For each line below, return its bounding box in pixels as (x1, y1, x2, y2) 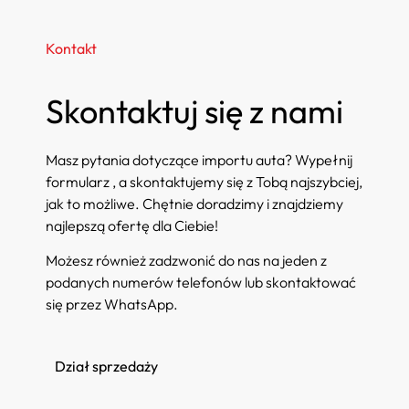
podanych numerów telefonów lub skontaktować (46, 273, 356, 292)
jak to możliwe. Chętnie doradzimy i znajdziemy (46, 194, 343, 213)
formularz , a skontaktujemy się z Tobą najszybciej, (46, 172, 362, 191)
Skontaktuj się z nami (46, 89, 343, 131)
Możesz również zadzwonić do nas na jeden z (46, 251, 327, 270)
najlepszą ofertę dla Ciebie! (46, 215, 218, 235)
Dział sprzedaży (55, 357, 158, 376)
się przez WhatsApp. (46, 295, 178, 314)
